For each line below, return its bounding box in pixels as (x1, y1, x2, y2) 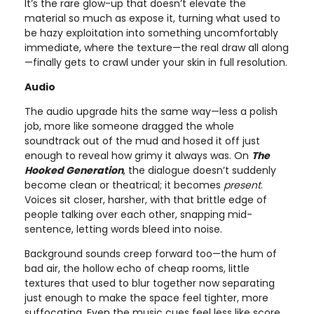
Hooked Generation (25, 163, 123, 177)
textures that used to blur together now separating (25, 275, 275, 290)
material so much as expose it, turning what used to (25, 11, 280, 25)
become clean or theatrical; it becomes (25, 177, 224, 192)
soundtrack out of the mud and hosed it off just (25, 133, 260, 148)
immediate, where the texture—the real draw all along (25, 40, 289, 55)
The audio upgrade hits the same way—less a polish (25, 104, 278, 118)
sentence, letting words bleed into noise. (25, 221, 222, 236)
